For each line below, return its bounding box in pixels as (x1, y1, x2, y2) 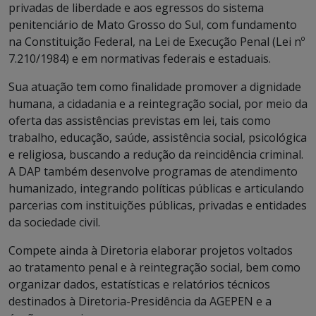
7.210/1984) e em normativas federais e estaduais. (8, 51, 271, 66)
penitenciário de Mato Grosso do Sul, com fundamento (8, 17, 297, 32)
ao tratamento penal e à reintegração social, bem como (8, 260, 300, 275)
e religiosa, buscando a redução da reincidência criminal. (8, 147, 303, 162)
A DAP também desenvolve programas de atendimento (8, 164, 298, 179)
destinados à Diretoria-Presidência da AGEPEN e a (8, 293, 272, 309)
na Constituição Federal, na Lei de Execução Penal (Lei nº (8, 34, 305, 49)
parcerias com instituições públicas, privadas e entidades (8, 197, 307, 213)
